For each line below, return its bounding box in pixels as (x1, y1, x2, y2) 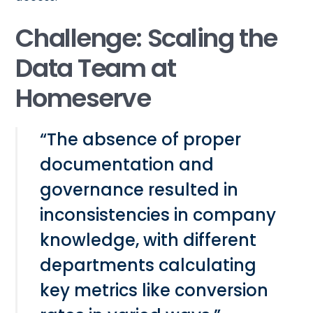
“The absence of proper (40, 127, 242, 151)
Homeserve (15, 80, 151, 116)
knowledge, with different (40, 228, 257, 252)
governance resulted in (40, 177, 239, 201)
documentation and (40, 152, 214, 176)
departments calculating (40, 253, 257, 277)
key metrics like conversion (40, 278, 269, 302)
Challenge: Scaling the (15, 20, 277, 56)
